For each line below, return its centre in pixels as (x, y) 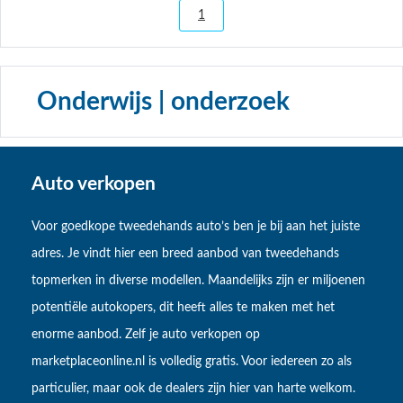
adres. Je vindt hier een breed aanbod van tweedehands (185, 254)
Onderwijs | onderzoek (163, 101)
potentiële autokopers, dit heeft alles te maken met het (183, 308)
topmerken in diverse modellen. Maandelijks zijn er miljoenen (198, 281)
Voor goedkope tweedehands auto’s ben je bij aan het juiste (196, 227)
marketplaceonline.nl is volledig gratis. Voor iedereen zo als (192, 362)
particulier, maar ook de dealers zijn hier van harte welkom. (193, 389)
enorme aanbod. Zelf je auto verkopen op (146, 335)
